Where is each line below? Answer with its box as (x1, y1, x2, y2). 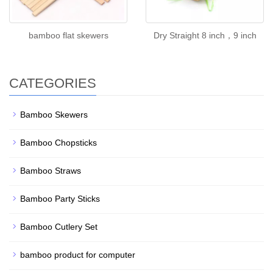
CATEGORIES (9, 75, 96, 91)
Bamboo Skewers (20, 109, 88, 119)
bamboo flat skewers (28, 30, 108, 40)
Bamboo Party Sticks (20, 193, 100, 204)
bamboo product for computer (20, 249, 135, 260)
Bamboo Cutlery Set (20, 221, 97, 232)
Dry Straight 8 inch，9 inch (153, 30, 257, 40)
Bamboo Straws (20, 165, 81, 175)
